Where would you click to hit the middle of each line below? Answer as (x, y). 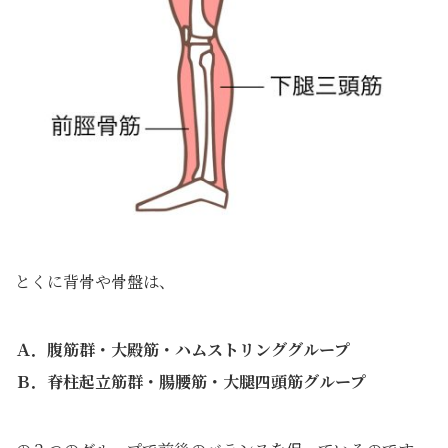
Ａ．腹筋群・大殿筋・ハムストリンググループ (182, 349)
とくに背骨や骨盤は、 (95, 281)
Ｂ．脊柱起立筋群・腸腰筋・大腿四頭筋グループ (190, 381)
